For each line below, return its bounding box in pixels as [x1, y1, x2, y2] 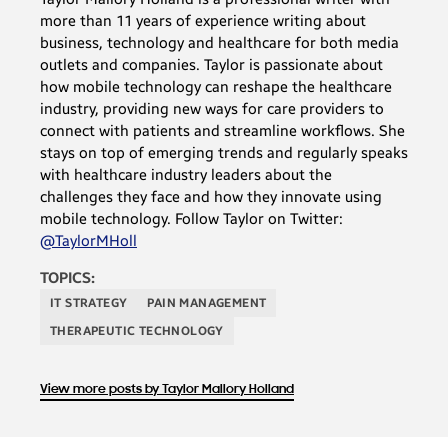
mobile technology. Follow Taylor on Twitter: [40, 209, 343, 228]
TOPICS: [40, 268, 95, 287]
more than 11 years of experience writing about [40, 11, 366, 30]
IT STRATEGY [50, 295, 128, 310]
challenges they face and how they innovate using [40, 187, 382, 206]
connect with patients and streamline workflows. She [40, 121, 405, 140]
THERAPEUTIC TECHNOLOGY [50, 323, 224, 338]
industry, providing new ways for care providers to [40, 99, 384, 118]
